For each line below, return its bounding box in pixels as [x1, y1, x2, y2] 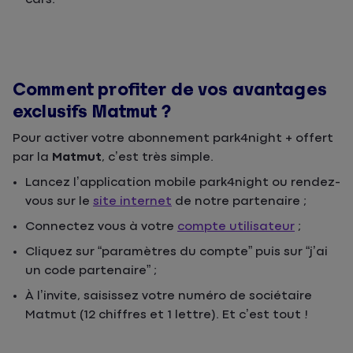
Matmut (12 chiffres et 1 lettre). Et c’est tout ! [25, 308, 308, 322]
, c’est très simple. [102, 150, 214, 165]
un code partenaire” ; [25, 264, 157, 278]
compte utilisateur [177, 220, 295, 234]
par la [13, 150, 52, 165]
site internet [93, 195, 172, 209]
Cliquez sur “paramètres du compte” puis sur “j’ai [25, 245, 328, 259]
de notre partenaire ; [172, 195, 307, 209]
